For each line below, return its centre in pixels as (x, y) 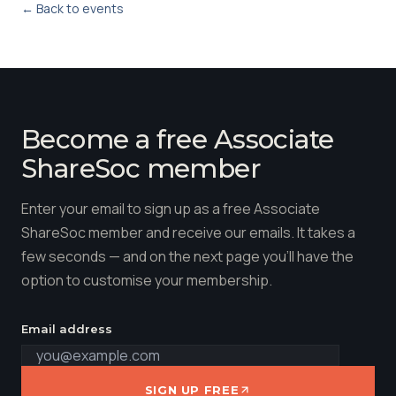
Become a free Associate (178, 139)
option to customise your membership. (147, 280)
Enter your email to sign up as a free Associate (171, 209)
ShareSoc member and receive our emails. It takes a (188, 232)
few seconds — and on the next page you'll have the (187, 256)
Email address (67, 329)
